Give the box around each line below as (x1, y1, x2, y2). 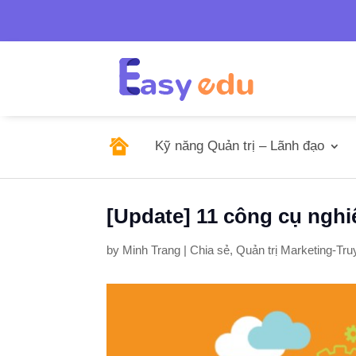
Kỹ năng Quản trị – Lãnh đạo (155, 138, 325, 153)
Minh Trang (122, 243, 181, 257)
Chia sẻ (190, 243, 230, 257)
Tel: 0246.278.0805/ (118, 6, 205, 17)
